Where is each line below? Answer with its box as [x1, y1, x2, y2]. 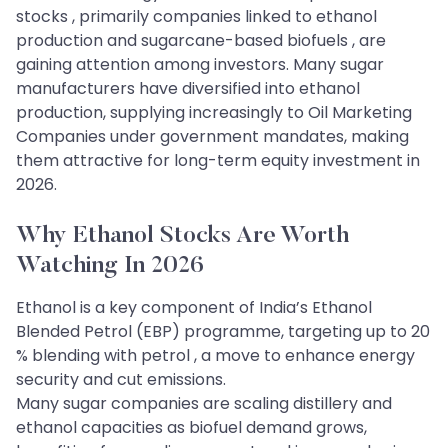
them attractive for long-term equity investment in [16, 148, 420, 172]
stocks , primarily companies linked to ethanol [16, 4, 377, 28]
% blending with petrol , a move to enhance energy [16, 343, 415, 367]
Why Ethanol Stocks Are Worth [16, 223, 349, 248]
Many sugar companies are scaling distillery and [16, 391, 392, 415]
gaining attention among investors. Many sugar [16, 52, 384, 76]
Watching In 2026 [16, 253, 204, 278]
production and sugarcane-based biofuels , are [16, 28, 386, 52]
